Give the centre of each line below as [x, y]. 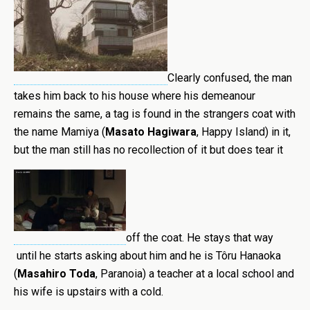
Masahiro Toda [56, 274]
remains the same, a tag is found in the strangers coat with [155, 114]
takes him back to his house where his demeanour [135, 96]
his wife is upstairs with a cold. [89, 292]
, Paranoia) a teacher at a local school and [195, 274]
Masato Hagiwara [151, 132]
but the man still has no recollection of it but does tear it [148, 150]
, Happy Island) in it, [244, 132]
